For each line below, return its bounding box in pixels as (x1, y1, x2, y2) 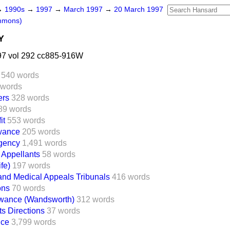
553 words (7, 116, 45, 125)
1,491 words (22, 139, 67, 147)
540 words (1, 71, 39, 80)
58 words (42, 150, 75, 159)
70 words (12, 184, 45, 193)
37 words (47, 206, 80, 215)
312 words (76, 195, 114, 204)
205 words (22, 127, 60, 136)
